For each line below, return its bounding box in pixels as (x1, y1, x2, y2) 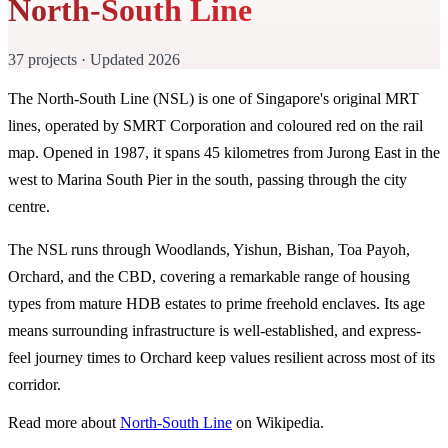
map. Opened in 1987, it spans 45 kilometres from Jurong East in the (8, 143, 440, 161)
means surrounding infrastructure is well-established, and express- (8, 321, 421, 339)
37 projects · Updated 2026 (8, 50, 180, 68)
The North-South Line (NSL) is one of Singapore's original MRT (8, 89, 419, 107)
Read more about (8, 413, 120, 431)
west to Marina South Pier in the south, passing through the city (8, 170, 407, 188)
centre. (8, 197, 50, 215)
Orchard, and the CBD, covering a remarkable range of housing (8, 267, 410, 285)
